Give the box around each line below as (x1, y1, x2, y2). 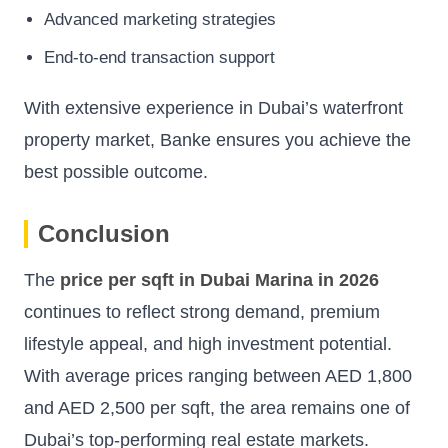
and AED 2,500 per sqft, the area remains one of (24, 397, 410, 418)
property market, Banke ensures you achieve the (24, 129, 411, 150)
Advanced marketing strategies (44, 10, 276, 30)
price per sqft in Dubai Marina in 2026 (60, 269, 379, 290)
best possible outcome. (24, 161, 208, 182)
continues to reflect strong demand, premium (24, 301, 380, 322)
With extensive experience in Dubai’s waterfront (24, 97, 403, 118)
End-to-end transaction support (44, 47, 275, 67)
